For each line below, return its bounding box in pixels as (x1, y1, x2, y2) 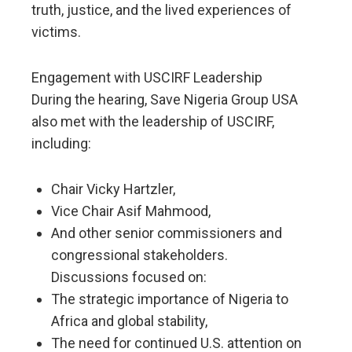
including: (31, 135, 91, 152)
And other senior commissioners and (51, 225, 282, 242)
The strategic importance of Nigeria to (51, 291, 288, 308)
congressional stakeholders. (51, 247, 228, 264)
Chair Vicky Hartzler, (51, 181, 175, 198)
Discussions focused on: (51, 269, 207, 286)
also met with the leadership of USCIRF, (31, 113, 274, 130)
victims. (31, 24, 81, 41)
